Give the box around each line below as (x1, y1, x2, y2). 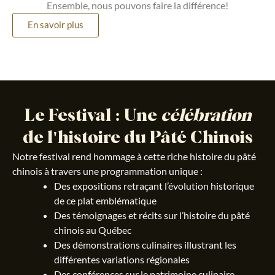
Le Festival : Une (24, 107, 161, 125)
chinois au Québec (54, 223, 131, 236)
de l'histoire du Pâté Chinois (22, 129, 253, 147)
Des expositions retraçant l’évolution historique (54, 179, 254, 192)
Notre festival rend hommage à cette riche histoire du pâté (12, 150, 256, 162)
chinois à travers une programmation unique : (12, 165, 203, 177)
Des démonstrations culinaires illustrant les (54, 238, 236, 250)
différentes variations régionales (54, 253, 190, 265)
